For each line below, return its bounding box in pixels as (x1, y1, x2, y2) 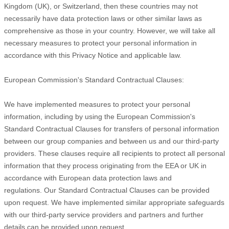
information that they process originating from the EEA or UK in (4, 161, 207, 170)
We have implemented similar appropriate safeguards (51, 198, 224, 207)
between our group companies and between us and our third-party (4, 136, 219, 145)
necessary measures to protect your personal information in (4, 38, 197, 47)
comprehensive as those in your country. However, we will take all (4, 26, 215, 35)
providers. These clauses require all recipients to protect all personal (4, 149, 225, 157)
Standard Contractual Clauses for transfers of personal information (4, 124, 219, 133)
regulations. (4, 186, 42, 194)
